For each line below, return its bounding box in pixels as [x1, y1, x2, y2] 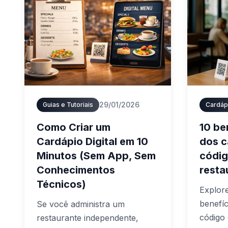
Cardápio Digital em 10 [37, 135, 148, 148]
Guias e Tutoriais [43, 101, 93, 108]
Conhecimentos [37, 164, 115, 176]
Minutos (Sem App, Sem [37, 150, 156, 162]
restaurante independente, [37, 213, 138, 223]
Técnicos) [37, 178, 86, 190]
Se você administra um [37, 199, 125, 209]
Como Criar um [37, 121, 110, 133]
